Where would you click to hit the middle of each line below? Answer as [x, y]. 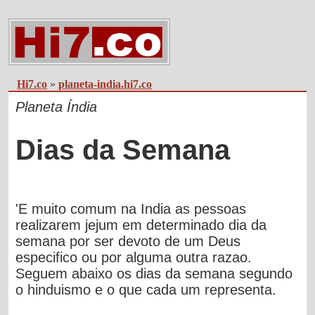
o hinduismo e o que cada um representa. [146, 289]
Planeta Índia [57, 107]
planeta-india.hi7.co [105, 84]
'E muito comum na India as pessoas [131, 208]
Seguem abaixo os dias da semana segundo [154, 273]
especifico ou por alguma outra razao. [134, 257]
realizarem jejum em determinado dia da [141, 225]
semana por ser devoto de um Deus [128, 241]
